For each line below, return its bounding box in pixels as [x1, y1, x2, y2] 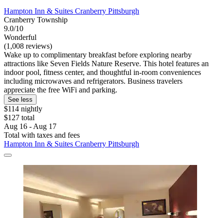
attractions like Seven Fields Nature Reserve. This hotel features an [4, 59, 209, 68]
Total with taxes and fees [4, 130, 80, 139]
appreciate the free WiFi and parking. [4, 85, 117, 94]
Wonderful [4, 33, 36, 41]
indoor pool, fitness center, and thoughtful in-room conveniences [4, 68, 201, 76]
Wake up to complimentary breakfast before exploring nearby [4, 50, 192, 59]
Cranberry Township [4, 15, 68, 24]
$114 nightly [4, 104, 42, 113]
